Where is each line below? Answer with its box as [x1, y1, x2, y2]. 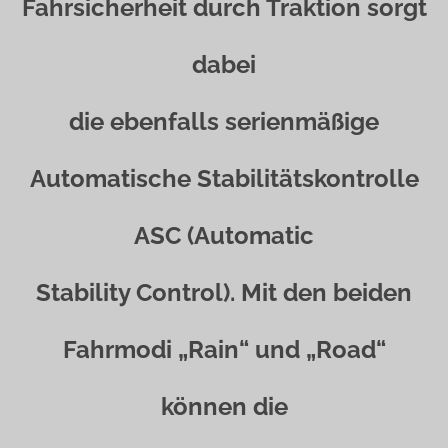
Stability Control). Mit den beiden [36, 278, 412, 307]
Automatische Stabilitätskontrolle [29, 164, 419, 193]
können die [160, 392, 288, 421]
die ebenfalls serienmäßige [69, 107, 379, 136]
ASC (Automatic [134, 221, 314, 250]
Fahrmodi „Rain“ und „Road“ [62, 335, 386, 364]
